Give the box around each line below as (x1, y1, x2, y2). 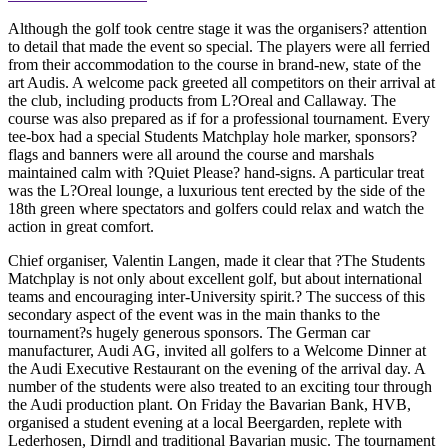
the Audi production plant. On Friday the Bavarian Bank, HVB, (8, 396, 411, 414)
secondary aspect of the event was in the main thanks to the (8, 306, 380, 324)
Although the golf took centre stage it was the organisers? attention (8, 20, 427, 38)
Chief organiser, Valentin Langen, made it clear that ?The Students (8, 252, 425, 270)
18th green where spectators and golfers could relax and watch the (8, 200, 424, 218)
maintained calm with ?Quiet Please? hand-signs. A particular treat (8, 164, 424, 182)
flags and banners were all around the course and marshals (8, 146, 374, 164)
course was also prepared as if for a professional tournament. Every (8, 110, 430, 128)
